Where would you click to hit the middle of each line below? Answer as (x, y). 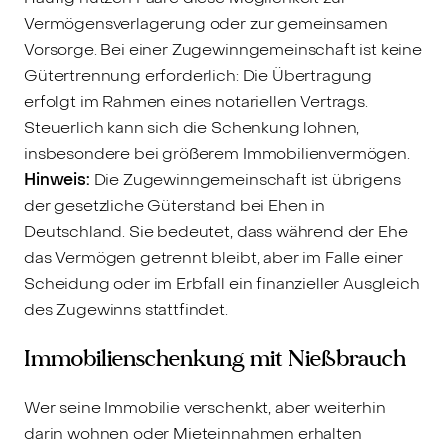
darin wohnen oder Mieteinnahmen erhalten (193, 433)
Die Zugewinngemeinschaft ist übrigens (245, 179)
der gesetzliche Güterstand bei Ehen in (174, 205)
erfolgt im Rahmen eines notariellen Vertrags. (196, 101)
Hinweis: (57, 179)
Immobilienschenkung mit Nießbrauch (215, 358)
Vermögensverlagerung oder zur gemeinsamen (206, 23)
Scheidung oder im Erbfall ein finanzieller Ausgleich (222, 283)
